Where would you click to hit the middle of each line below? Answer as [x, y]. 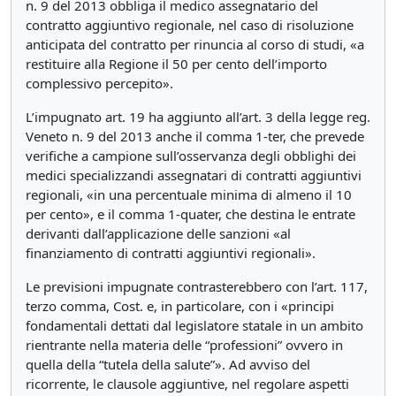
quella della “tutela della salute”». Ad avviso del [168, 364]
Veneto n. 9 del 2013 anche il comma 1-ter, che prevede [195, 136]
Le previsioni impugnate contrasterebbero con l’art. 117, [197, 286]
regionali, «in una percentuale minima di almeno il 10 [189, 194]
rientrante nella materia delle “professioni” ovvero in [184, 345]
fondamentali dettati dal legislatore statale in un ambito [194, 325]
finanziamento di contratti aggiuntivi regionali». [171, 253]
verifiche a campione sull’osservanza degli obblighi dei [191, 156]
